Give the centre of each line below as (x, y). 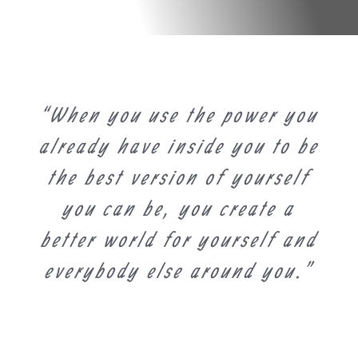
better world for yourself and (179, 239)
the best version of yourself (179, 177)
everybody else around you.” (179, 270)
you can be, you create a (179, 208)
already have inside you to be (179, 146)
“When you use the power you (179, 115)
